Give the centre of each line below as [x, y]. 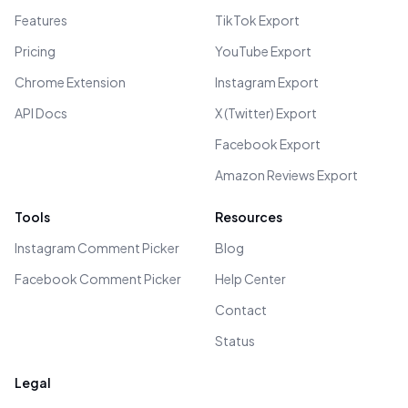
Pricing [35, 51]
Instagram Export [267, 82]
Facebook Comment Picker [98, 279]
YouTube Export [263, 51]
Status [235, 341]
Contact [241, 310]
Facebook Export [268, 144]
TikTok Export [257, 20]
